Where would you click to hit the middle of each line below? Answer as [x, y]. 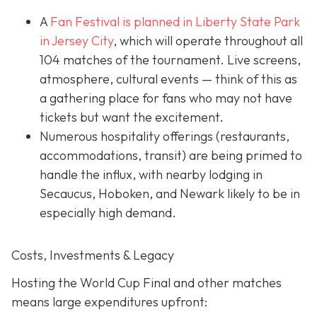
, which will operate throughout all [208, 40]
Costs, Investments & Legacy [93, 255]
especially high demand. [108, 212]
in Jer [54, 40]
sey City [91, 40]
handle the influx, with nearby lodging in [151, 174]
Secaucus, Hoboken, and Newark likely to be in [170, 193]
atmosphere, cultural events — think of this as [168, 79]
